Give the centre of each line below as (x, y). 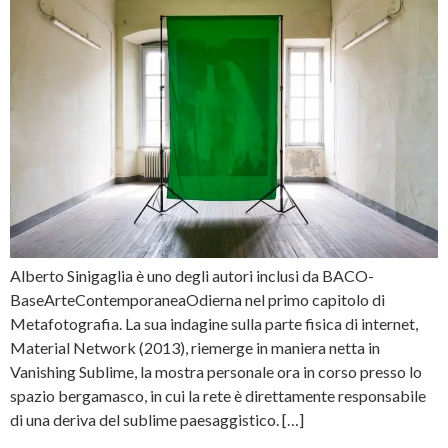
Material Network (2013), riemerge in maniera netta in (195, 348)
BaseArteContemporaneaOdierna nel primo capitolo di (197, 300)
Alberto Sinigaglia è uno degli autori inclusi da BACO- (192, 276)
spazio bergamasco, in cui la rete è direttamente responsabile (218, 396)
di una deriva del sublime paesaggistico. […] (157, 420)
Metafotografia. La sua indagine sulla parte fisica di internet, (214, 324)
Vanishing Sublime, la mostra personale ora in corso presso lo (216, 372)
